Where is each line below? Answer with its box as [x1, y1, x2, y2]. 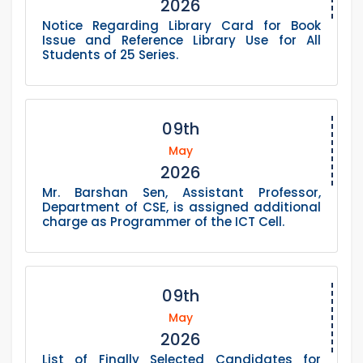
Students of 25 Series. [42, 46, 178, 64]
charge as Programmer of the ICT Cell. [42, 213, 284, 231]
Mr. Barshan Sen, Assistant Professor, [42, 184, 321, 202]
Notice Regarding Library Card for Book [42, 17, 321, 35]
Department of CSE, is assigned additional [42, 199, 321, 216]
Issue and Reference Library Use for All [42, 32, 321, 49]
